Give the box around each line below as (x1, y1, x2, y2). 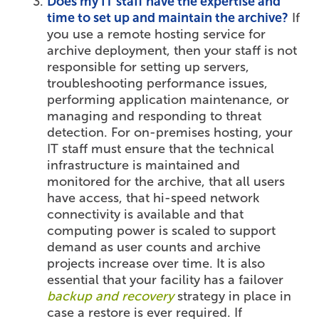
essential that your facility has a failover (47, 272, 284, 288)
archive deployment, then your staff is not (47, 43, 298, 59)
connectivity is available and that (47, 206, 244, 223)
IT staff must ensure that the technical (47, 141, 275, 157)
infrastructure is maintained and (47, 157, 241, 174)
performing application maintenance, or (47, 92, 290, 108)
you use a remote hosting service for (47, 26, 266, 43)
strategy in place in (174, 288, 292, 305)
